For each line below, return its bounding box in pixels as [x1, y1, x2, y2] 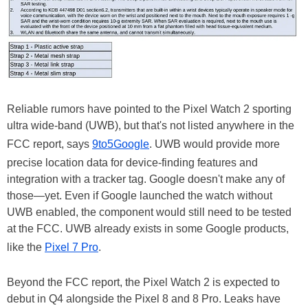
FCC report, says [7, 137, 92, 150]
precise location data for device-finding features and [7, 156, 258, 168]
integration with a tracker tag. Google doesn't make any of [7, 173, 285, 185]
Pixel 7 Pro [45, 241, 98, 253]
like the [7, 241, 45, 253]
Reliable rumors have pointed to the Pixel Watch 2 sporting [7, 102, 291, 115]
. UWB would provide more [149, 137, 280, 150]
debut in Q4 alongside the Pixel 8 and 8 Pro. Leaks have [7, 292, 280, 305]
